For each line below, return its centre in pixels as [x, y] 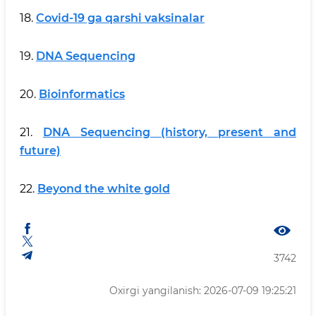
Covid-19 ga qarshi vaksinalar [120, 18]
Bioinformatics [82, 94]
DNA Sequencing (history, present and [170, 132]
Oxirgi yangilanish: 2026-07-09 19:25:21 [203, 291]
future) [40, 151]
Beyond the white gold [104, 189]
